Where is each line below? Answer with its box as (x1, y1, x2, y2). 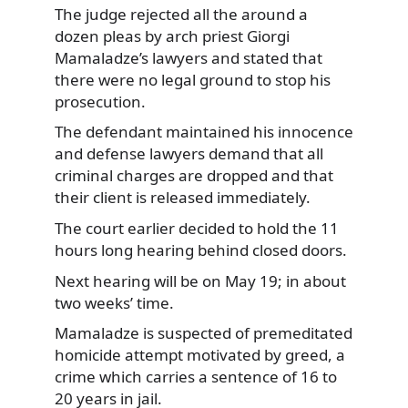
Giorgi (243, 25, 290, 46)
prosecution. (55, 90, 146, 112)
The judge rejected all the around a (55, 3, 308, 25)
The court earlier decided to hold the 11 (55, 217, 339, 239)
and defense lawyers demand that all (55, 143, 323, 165)
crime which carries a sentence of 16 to (55, 366, 337, 388)
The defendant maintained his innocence (55, 121, 353, 143)
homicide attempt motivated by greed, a (55, 344, 345, 366)
